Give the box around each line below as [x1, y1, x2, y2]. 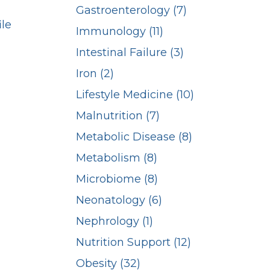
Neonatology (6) [76, 193, 162, 207]
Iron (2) [76, 67, 114, 81]
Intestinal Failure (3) [76, 46, 184, 60]
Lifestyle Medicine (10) [76, 88, 194, 102]
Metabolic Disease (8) [76, 130, 192, 144]
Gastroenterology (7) [76, 4, 187, 17]
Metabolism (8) [76, 151, 157, 165]
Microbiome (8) [76, 172, 158, 186]
